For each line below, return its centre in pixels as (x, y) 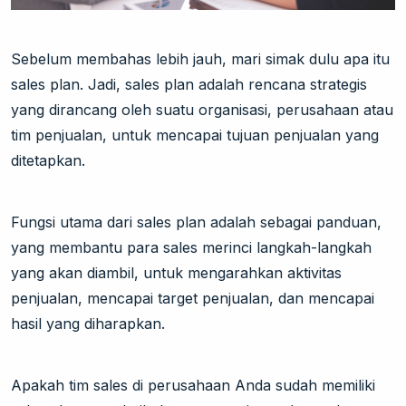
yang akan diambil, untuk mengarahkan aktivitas (176, 273)
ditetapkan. (48, 161)
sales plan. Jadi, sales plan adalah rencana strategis (189, 85)
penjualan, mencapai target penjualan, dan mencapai (193, 299)
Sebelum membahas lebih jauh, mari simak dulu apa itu (200, 59)
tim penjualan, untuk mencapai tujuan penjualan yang (195, 135)
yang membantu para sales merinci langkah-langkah (191, 248)
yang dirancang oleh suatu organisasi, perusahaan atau (202, 110)
